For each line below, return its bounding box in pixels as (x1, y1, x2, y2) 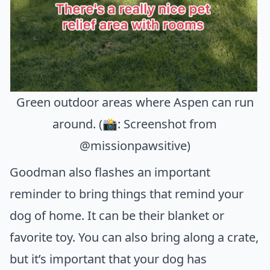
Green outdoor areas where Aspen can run (16, 93, 254, 110)
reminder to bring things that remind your (10, 185, 243, 202)
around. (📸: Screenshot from (52, 115, 218, 132)
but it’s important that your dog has (10, 250, 207, 267)
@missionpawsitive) (80, 137, 190, 154)
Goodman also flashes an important (10, 163, 210, 180)
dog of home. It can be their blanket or (10, 207, 224, 224)
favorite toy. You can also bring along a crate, (10, 228, 259, 245)
